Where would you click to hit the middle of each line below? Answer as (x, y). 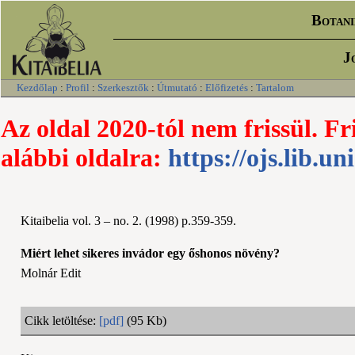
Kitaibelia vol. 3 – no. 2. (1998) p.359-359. (128, 220)
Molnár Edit (51, 273)
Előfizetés (227, 88)
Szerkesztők (123, 88)
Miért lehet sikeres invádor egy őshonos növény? (150, 253)
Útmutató (177, 88)
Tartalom (275, 88)
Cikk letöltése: (62, 320)
